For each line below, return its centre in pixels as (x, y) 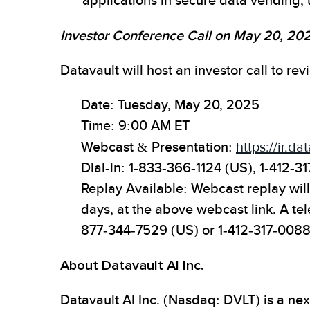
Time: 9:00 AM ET (135, 126)
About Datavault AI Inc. (132, 266)
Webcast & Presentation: (158, 148)
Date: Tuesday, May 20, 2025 (170, 106)
